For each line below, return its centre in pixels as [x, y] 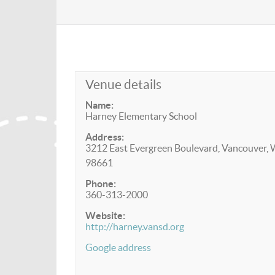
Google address [118, 247]
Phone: [101, 184]
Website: [105, 215]
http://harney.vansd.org [135, 227]
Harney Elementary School [141, 116]
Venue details [123, 84]
